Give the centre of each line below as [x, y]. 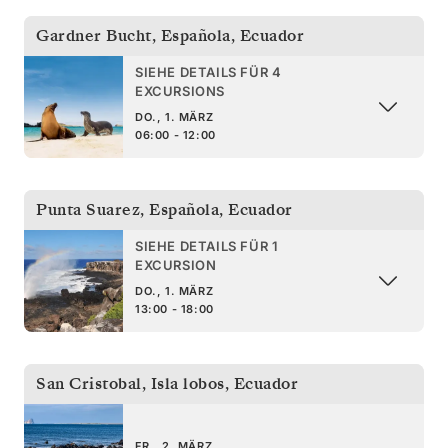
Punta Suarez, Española [127, 209]
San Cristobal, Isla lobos [130, 383]
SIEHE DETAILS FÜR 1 [207, 245]
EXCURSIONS [180, 90]
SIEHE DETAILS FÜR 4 [208, 71]
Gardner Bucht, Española [133, 35]
